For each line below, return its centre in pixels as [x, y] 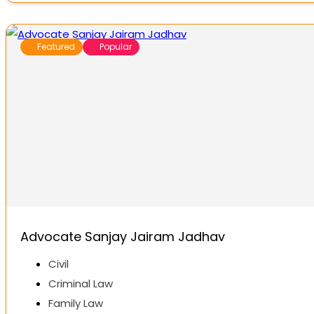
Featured [56, 47]
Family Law [76, 303]
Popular [116, 47]
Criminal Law [81, 284]
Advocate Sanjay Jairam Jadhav [123, 237]
